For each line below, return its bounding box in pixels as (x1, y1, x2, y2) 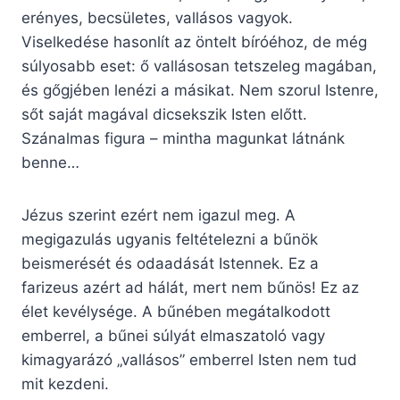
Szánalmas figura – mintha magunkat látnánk (21, 129, 345, 148)
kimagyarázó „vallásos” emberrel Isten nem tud (21, 351, 357, 370)
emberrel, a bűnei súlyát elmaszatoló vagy (21, 327, 325, 346)
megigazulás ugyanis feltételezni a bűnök (21, 230, 318, 249)
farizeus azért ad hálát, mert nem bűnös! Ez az (21, 279, 359, 297)
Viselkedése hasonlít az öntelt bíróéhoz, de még (21, 33, 367, 52)
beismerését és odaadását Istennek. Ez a (21, 254, 319, 273)
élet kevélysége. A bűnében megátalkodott (21, 303, 330, 321)
